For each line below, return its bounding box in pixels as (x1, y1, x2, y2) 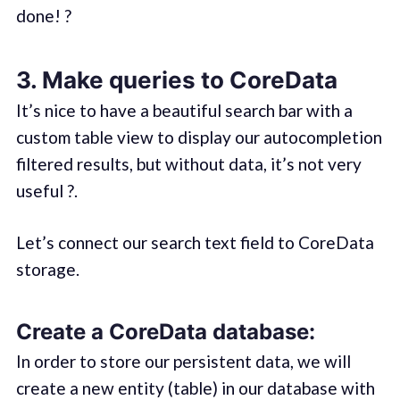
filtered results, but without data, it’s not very (15, 153, 362, 174)
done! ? (15, 5, 71, 27)
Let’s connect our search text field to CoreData (15, 232, 374, 254)
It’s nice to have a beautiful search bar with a (15, 99, 353, 121)
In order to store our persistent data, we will (15, 350, 351, 371)
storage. (15, 259, 79, 280)
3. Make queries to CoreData (15, 65, 337, 94)
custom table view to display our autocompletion (15, 126, 382, 147)
